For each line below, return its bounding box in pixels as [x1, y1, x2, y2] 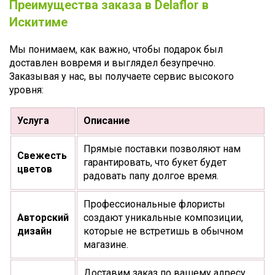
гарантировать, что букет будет [83, 157, 227, 168]
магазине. [83, 239, 128, 250]
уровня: [9, 84, 44, 96]
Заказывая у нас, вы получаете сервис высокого [9, 71, 234, 82]
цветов [17, 163, 52, 175]
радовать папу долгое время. [83, 170, 219, 182]
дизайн [17, 225, 52, 237]
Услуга [17, 115, 49, 126]
